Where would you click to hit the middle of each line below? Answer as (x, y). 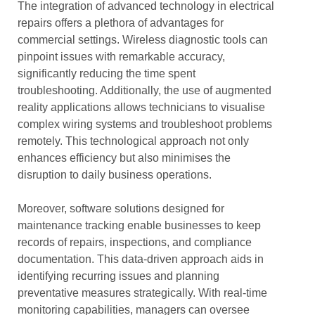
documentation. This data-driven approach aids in (141, 259)
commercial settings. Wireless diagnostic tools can (143, 40)
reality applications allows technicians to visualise (141, 107)
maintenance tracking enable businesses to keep (139, 225)
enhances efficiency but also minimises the (124, 158)
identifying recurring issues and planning (118, 276)
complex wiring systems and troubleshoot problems (145, 124)
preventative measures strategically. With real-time (142, 293)
